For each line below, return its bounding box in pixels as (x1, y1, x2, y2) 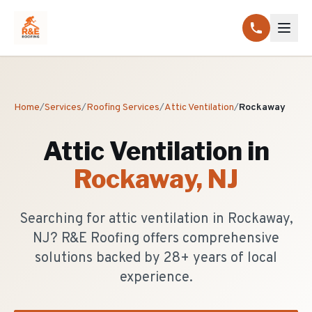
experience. (119, 269, 193, 287)
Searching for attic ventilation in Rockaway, (19, 210, 293, 228)
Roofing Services (86, 102, 159, 114)
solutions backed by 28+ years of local (35, 249, 277, 267)
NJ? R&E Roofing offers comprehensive (33, 230, 279, 248)
